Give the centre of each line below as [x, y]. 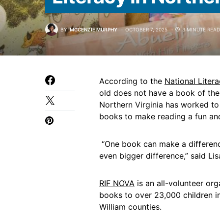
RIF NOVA [117, 183]
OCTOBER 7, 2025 [146, 29]
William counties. [130, 207]
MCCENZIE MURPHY [94, 29]
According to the [132, 81]
